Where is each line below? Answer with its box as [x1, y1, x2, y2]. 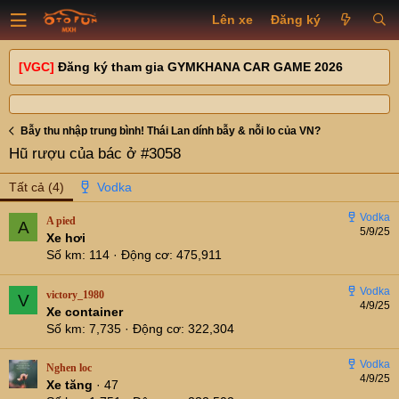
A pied [46, 215, 76, 228]
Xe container [46, 304, 123, 319]
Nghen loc [46, 362, 92, 375]
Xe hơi [46, 231, 85, 246]
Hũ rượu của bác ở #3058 [9, 145, 181, 162]
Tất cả [9, 180, 45, 194]
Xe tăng [46, 378, 96, 393]
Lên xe [212, 12, 254, 27]
